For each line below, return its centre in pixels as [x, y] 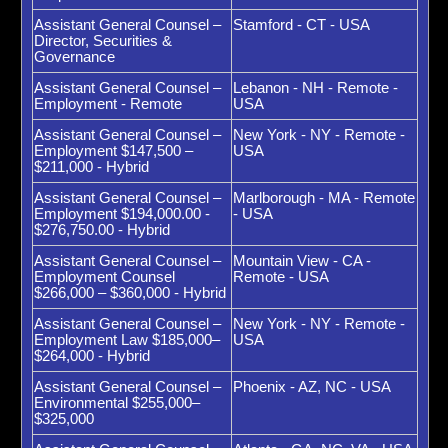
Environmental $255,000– [117, 403]
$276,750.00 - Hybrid [102, 230]
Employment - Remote [108, 104]
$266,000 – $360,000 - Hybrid [130, 293]
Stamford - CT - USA [302, 25]
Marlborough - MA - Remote [324, 198]
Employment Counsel [105, 277]
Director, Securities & [103, 41]
